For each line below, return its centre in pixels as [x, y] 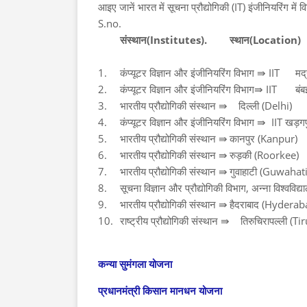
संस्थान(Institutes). [163, 40]
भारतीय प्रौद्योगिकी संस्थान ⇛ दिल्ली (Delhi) [206, 106]
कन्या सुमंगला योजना [135, 264]
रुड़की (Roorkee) [264, 155]
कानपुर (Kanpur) [263, 138]
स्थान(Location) [265, 40]
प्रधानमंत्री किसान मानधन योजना [160, 291]
